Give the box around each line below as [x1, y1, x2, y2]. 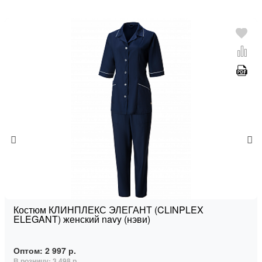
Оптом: [13, 244, 45, 257]
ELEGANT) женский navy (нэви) [13, 212, 150, 226]
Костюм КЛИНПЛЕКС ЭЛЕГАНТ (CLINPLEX [13, 203, 204, 217]
